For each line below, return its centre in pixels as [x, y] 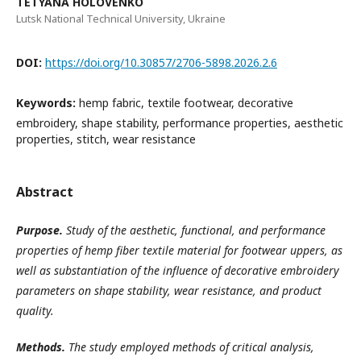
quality [33, 311]
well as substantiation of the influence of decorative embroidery [178, 270]
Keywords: [48, 103]
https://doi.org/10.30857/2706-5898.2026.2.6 [161, 62]
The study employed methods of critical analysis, [190, 347]
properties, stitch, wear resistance [106, 139]
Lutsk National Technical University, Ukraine [121, 19]
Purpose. [39, 230]
